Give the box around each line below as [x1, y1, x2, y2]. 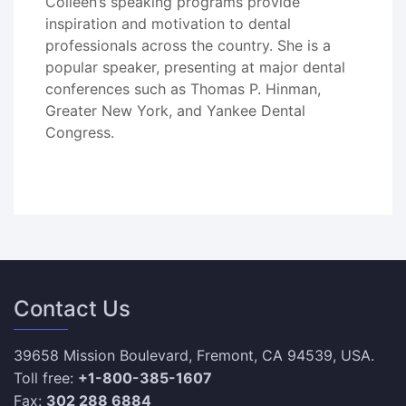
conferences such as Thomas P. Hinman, [45, 80, 321, 98]
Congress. [45, 123, 114, 141]
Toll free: [14, 369, 78, 387]
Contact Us [14, 295, 130, 322]
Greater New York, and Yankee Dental [45, 101, 305, 120]
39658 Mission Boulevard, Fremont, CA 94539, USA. [14, 346, 374, 364]
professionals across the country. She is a [45, 36, 331, 54]
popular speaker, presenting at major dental [45, 58, 345, 76]
